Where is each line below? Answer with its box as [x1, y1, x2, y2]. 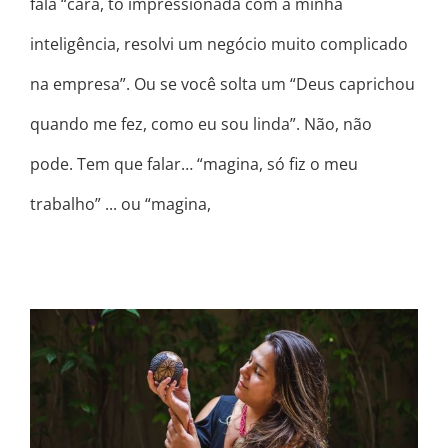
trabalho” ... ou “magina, [30, 192, 211, 215]
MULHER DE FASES [140, 407, 308, 435]
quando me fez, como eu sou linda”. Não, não [30, 112, 372, 135]
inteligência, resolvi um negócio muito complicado [30, 32, 408, 55]
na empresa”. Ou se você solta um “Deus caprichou [30, 72, 415, 95]
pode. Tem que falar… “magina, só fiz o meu [30, 152, 358, 175]
